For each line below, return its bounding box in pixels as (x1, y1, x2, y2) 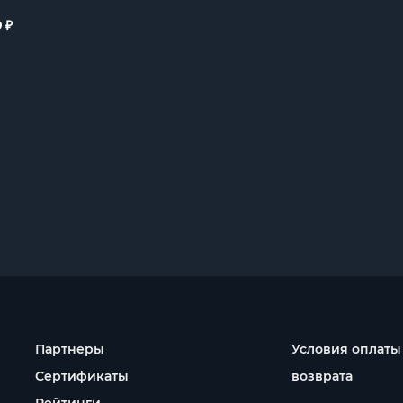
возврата (291, 368, 353, 384)
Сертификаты (35, 368, 129, 384)
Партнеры (35, 341, 104, 357)
